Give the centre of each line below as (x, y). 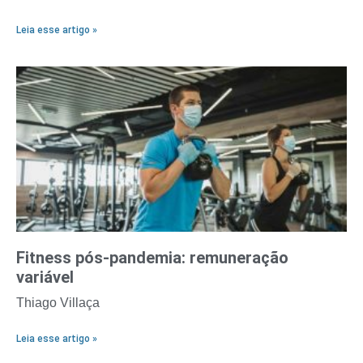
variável (45, 278)
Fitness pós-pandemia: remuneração (152, 258)
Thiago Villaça (58, 303)
